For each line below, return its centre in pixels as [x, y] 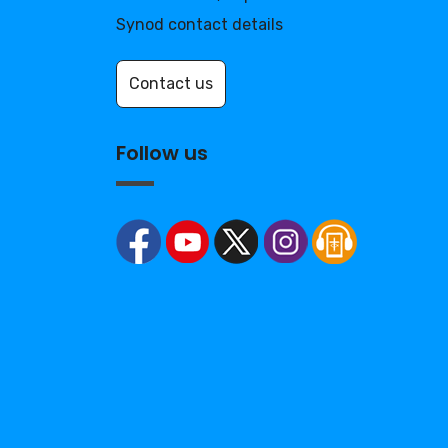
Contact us [171, 83]
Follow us [162, 152]
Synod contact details [199, 24]
